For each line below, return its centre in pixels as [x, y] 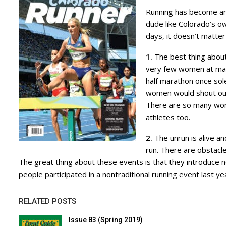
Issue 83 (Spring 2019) [106, 220]
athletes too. [168, 117]
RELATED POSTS [47, 201]
